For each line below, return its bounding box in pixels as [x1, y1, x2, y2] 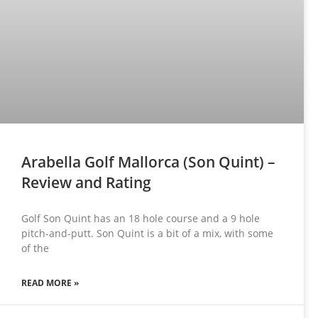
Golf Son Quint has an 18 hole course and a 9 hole [21, 212, 260, 226]
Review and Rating [21, 172, 151, 193]
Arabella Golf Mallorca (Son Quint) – [21, 152, 275, 172]
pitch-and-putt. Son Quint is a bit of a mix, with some [21, 226, 273, 241]
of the [21, 241, 49, 256]
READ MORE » [21, 277, 79, 290]
